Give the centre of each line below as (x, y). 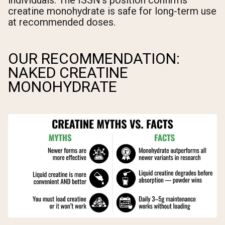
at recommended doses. (62, 22)
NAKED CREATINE (68, 73)
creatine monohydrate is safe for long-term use (112, 11)
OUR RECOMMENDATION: (94, 59)
